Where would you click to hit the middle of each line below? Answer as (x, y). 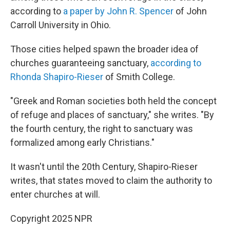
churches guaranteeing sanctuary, (80, 63)
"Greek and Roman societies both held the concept (113, 101)
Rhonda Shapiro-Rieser (57, 77)
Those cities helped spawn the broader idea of (104, 49)
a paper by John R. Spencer (118, 11)
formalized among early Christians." (83, 142)
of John (190, 11)
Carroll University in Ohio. (61, 25)
